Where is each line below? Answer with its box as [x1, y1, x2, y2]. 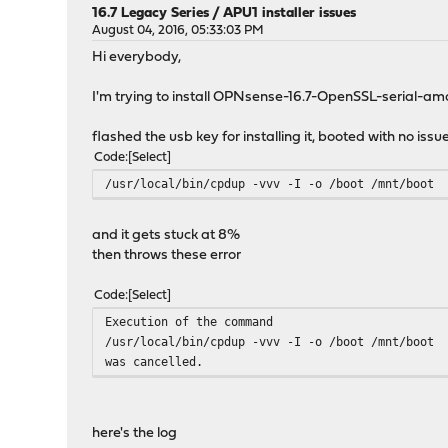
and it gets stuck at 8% [92, 228, 241, 243]
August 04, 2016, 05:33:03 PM [92, 24, 265, 37]
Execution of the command [105, 314, 274, 329]
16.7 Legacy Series [92, 6, 210, 21]
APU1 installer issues [223, 6, 357, 21]
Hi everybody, [92, 50, 182, 65]
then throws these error [92, 248, 242, 263]
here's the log [92, 426, 178, 441]
